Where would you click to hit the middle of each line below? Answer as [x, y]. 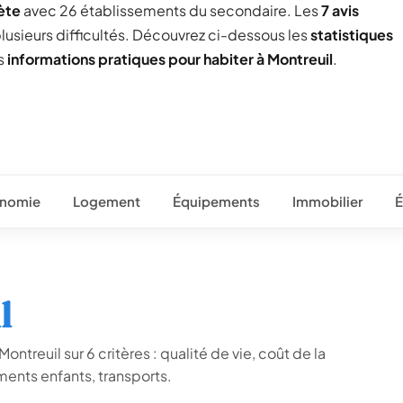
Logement [107, 201]
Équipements [216, 201]
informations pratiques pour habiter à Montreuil [170, 59]
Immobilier [327, 201]
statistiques [352, 35]
